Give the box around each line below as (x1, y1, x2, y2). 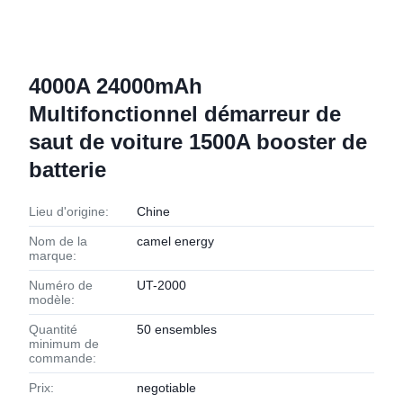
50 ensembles (137, 322, 217, 336)
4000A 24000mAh (29, 74, 202, 98)
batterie (29, 157, 106, 182)
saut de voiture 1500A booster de (29, 130, 367, 154)
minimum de (29, 336, 99, 351)
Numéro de (29, 278, 93, 292)
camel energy (137, 234, 214, 248)
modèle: (29, 292, 75, 307)
